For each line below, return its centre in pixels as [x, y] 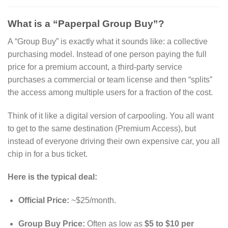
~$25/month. [92, 201]
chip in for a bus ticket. [48, 154]
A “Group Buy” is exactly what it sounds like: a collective [108, 41]
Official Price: [44, 201]
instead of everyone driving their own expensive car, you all [114, 141]
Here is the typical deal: [52, 177]
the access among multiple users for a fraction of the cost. [110, 92]
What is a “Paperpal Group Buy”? [86, 24]
